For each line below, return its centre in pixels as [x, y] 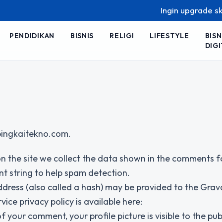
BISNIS [82, 35]
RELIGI [122, 35]
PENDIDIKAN [32, 35]
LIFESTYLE [169, 35]
